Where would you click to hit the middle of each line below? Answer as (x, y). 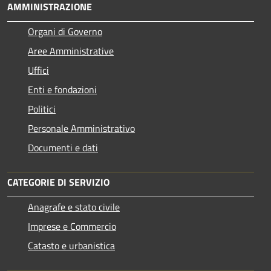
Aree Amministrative (71, 51)
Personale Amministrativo (81, 128)
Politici (42, 109)
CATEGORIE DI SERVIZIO (58, 182)
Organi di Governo (65, 31)
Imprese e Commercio (72, 226)
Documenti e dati (63, 147)
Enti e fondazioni (62, 89)
